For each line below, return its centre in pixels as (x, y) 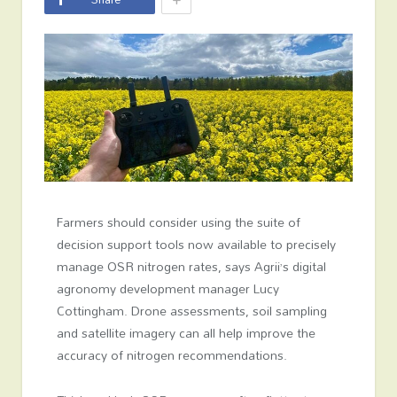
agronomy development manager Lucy (167, 288)
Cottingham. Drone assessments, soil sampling (191, 310)
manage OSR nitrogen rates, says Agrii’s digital (191, 266)
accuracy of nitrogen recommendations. (171, 354)
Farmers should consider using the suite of (178, 222)
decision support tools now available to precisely (196, 244)
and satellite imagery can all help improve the (186, 332)
